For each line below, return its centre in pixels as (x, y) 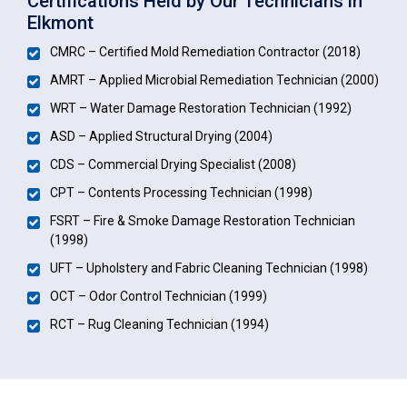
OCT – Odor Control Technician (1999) (159, 296)
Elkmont (60, 22)
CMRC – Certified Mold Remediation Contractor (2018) (205, 51)
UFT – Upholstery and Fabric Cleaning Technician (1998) (209, 268)
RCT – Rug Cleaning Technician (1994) (159, 324)
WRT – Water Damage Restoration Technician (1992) (201, 108)
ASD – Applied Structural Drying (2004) (161, 136)
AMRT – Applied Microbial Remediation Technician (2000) (214, 79)
